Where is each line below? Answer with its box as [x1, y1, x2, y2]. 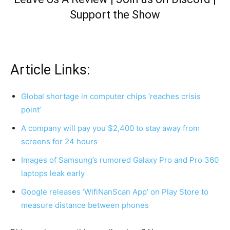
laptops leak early [21, 168, 85, 178]
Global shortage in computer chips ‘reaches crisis [21, 91, 201, 101]
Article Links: [10, 62, 90, 78]
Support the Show [70, 8, 160, 21]
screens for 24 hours [21, 137, 98, 146]
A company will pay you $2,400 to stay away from [21, 123, 200, 133]
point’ [21, 105, 41, 114]
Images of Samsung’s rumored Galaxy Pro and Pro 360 [21, 155, 219, 165]
